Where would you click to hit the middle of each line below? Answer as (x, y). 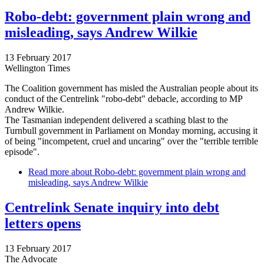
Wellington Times (37, 68)
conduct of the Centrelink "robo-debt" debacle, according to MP (123, 98)
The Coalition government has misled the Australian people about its (131, 88)
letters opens (43, 223)
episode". (22, 151)
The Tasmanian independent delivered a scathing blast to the (116, 120)
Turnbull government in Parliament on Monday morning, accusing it (131, 130)
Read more (49, 171)
